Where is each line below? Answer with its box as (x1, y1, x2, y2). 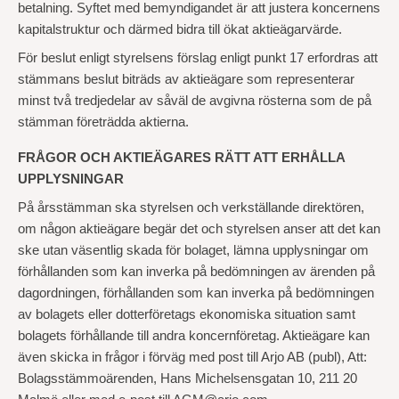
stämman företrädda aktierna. (18, 115, 189, 129)
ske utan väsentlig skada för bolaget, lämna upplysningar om (18, 243, 369, 257)
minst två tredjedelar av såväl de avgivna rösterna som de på (18, 94, 371, 108)
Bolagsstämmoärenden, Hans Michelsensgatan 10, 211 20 (18, 371, 357, 386)
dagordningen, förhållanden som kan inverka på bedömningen (18, 286, 374, 300)
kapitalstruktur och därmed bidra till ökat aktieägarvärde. (18, 22, 342, 37)
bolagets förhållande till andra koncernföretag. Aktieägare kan (18, 329, 370, 343)
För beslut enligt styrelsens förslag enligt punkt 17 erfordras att (18, 51, 378, 65)
